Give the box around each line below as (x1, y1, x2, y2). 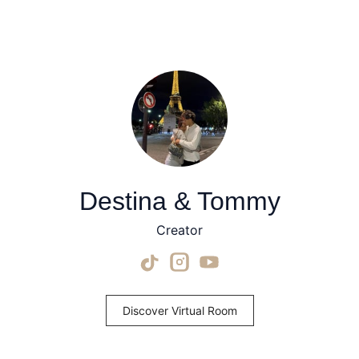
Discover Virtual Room (122, 303, 237, 317)
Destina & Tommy (79, 187, 280, 216)
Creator (156, 221, 203, 238)
